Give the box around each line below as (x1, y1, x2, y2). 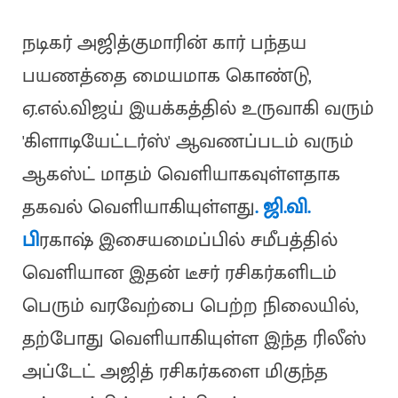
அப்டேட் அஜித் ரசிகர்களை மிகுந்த (21, 355, 328, 389)
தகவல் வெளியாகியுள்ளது (21, 191, 255, 225)
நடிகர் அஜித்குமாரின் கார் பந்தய (21, 27, 306, 60)
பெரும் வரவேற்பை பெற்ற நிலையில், (21, 290, 359, 323)
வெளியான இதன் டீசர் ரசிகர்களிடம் (21, 257, 337, 291)
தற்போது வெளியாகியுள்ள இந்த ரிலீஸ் (21, 322, 366, 356)
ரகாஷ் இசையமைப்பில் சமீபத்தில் (38, 224, 338, 258)
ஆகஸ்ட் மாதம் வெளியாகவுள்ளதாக (21, 158, 340, 192)
